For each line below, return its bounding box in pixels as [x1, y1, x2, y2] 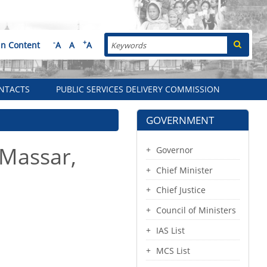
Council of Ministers [156, 204, 236, 216]
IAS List [156, 224, 185, 236]
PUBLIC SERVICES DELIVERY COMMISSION [56, 83, 220, 95]
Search [108, 36, 136, 48]
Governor [156, 144, 193, 156]
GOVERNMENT [146, 113, 214, 127]
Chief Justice [156, 184, 206, 196]
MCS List [156, 244, 190, 256]
